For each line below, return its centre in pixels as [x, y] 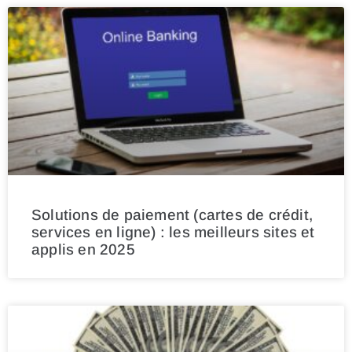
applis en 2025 [83, 250]
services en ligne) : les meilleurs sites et [173, 233]
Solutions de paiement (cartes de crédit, [172, 215]
